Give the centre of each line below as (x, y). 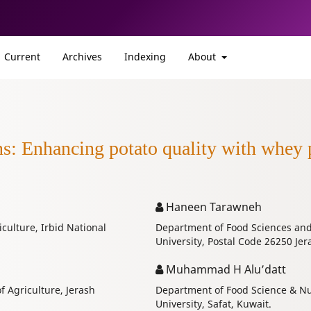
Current (22, 56)
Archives (82, 56)
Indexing (145, 56)
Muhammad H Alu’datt (224, 270)
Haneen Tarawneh (212, 207)
